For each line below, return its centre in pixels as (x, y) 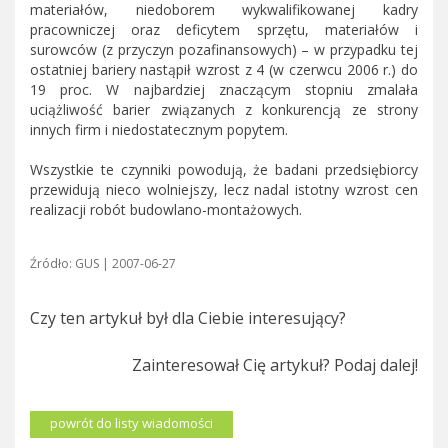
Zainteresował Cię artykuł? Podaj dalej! (275, 364)
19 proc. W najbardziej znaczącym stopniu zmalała (224, 89)
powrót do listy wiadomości (131, 422)
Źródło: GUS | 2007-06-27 (103, 263)
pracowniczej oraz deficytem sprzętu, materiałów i (224, 29)
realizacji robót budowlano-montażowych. (166, 209)
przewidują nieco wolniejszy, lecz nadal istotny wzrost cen (224, 189)
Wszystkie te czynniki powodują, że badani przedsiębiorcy (224, 169)
